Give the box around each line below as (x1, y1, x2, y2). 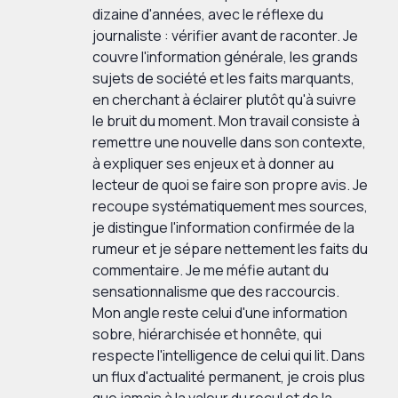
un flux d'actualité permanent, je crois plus (92, 367, 365, 387)
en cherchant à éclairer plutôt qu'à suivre (92, 90, 356, 110)
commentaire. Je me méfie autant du (92, 260, 329, 281)
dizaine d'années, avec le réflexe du (92, 4, 323, 25)
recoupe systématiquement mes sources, (92, 196, 368, 217)
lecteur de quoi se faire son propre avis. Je (92, 175, 368, 195)
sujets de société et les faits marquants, (92, 68, 354, 89)
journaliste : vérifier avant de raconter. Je (92, 26, 358, 46)
